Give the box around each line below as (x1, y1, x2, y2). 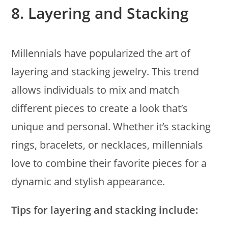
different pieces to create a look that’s (11, 101, 188, 115)
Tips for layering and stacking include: (11, 203, 199, 217)
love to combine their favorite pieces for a (11, 156, 207, 170)
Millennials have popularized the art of (11, 46, 191, 60)
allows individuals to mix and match (11, 82, 180, 97)
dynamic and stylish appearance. (11, 174, 165, 188)
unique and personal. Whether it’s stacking (11, 119, 211, 133)
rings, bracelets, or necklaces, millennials (11, 137, 204, 152)
